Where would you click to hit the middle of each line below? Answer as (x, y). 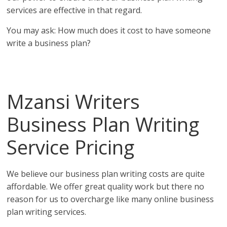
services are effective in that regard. (74, 10)
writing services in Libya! (53, 76)
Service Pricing (73, 147)
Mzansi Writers (73, 101)
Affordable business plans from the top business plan (109, 63)
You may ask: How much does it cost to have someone (109, 30)
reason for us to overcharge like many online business (110, 199)
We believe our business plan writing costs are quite (106, 174)
